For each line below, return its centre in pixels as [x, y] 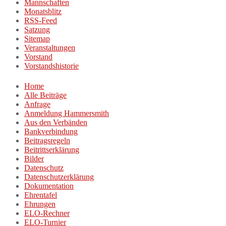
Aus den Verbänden [56, 123]
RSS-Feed [41, 21]
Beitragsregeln [47, 141]
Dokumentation [49, 186]
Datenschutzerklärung [59, 177]
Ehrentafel [41, 195]
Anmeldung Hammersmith [67, 114]
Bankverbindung [51, 132]
